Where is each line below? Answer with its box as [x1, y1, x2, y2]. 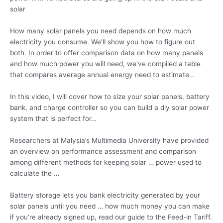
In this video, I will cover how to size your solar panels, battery [10, 92, 210, 101]
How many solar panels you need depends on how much [10, 27, 191, 35]
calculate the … [10, 169, 59, 177]
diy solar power [160, 103, 209, 111]
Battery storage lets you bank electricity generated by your [10, 191, 200, 199]
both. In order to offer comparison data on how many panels [10, 49, 203, 57]
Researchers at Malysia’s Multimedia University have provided [10, 136, 209, 144]
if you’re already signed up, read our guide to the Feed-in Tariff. [10, 213, 212, 221]
